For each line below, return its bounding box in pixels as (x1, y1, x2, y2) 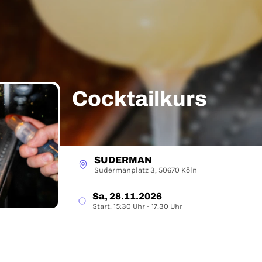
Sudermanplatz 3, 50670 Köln (94, 166, 197, 174)
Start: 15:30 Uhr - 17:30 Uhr (92, 202, 182, 211)
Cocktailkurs (72, 87, 207, 111)
